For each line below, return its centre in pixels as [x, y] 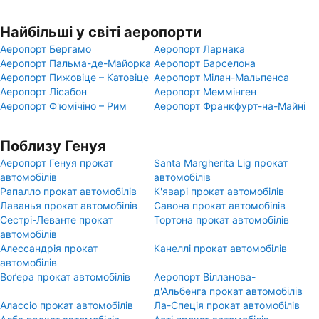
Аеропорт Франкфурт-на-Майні [230, 106]
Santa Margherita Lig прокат [221, 163]
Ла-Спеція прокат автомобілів [227, 305]
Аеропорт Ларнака [199, 49]
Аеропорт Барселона [205, 63]
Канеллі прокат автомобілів [220, 248]
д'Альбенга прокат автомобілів [228, 291]
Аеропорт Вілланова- [205, 277]
